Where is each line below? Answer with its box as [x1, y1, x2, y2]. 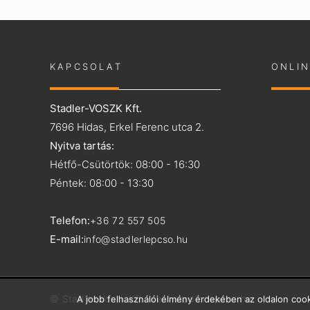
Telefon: [50, 214, 90, 227]
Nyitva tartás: [50, 139, 114, 152]
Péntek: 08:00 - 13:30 [50, 176, 154, 190]
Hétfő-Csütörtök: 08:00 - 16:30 [50, 158, 200, 171]
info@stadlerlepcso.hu [84, 233, 188, 245]
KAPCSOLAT [50, 61, 122, 72]
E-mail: [50, 232, 84, 246]
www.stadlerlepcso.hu [148, 293, 252, 304]
